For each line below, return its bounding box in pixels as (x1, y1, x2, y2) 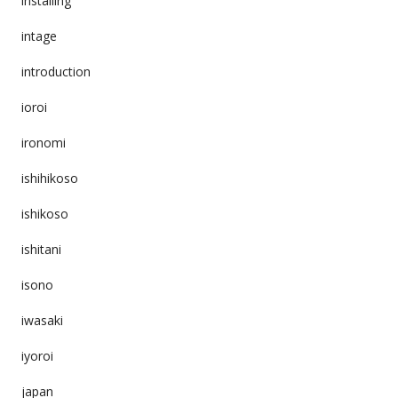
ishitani (20, 240, 61, 258)
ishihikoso (20, 169, 78, 187)
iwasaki (20, 311, 63, 329)
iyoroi (20, 346, 53, 364)
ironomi (20, 133, 66, 151)
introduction (20, 62, 91, 80)
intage (20, 27, 57, 44)
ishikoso (20, 204, 68, 222)
